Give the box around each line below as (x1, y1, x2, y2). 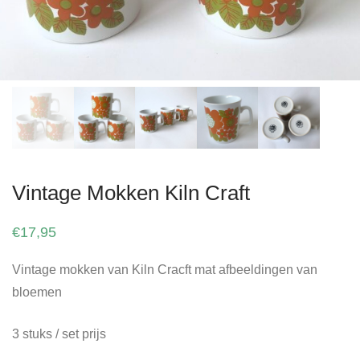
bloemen (12, 284, 62, 299)
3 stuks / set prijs (12, 326, 106, 341)
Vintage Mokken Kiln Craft (12, 180, 250, 205)
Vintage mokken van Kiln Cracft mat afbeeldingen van (12, 262, 317, 276)
